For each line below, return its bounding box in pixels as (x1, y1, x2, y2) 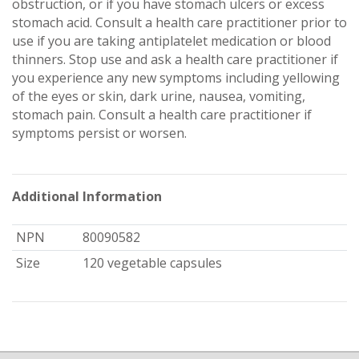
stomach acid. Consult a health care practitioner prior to (12, 13, 347, 31)
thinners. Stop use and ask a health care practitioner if (12, 50, 338, 68)
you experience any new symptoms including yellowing (12, 68, 340, 87)
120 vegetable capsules (82, 253, 222, 272)
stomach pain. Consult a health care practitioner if (12, 105, 312, 123)
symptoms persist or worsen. (12, 123, 187, 142)
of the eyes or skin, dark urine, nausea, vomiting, (12, 87, 305, 105)
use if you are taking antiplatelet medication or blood (12, 31, 331, 50)
